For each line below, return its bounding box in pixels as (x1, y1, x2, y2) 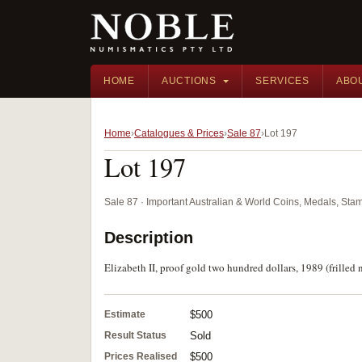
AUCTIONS (161, 75, 217, 86)
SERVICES (255, 75, 309, 86)
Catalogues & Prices (134, 128, 224, 139)
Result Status (104, 330, 166, 341)
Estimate (104, 309, 145, 320)
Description (104, 229, 193, 246)
